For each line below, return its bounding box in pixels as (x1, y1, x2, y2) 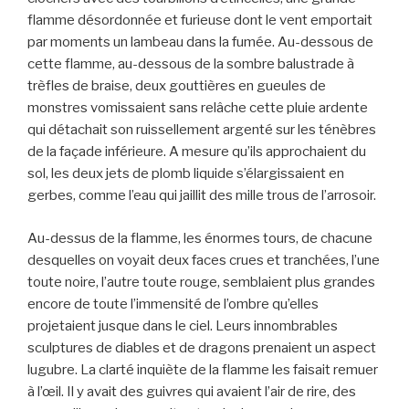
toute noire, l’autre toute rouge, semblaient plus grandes (27, 273, 375, 290)
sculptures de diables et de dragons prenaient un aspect (27, 339, 376, 356)
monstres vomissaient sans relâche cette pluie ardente (27, 100, 368, 117)
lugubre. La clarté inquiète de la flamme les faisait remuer (27, 361, 378, 378)
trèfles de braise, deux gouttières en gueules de (27, 78, 326, 95)
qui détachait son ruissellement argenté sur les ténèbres (27, 121, 376, 139)
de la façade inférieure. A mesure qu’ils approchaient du (27, 143, 366, 161)
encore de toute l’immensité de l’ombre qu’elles (27, 295, 319, 312)
